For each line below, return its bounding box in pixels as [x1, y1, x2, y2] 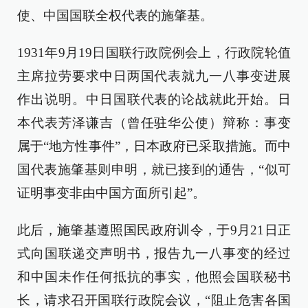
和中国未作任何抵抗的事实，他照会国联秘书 [17, 269, 291, 284]
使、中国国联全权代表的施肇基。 [17, 8, 213, 23]
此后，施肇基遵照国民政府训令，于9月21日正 [17, 222, 291, 237]
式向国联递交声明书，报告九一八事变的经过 [17, 245, 291, 261]
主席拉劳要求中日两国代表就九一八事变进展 [17, 68, 291, 83]
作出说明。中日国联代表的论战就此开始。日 [17, 91, 291, 107]
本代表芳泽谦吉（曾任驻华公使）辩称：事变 [17, 115, 291, 130]
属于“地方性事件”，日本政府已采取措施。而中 [17, 138, 291, 153]
